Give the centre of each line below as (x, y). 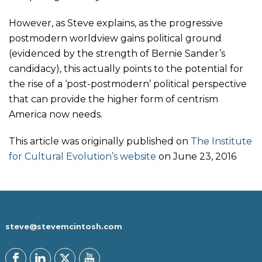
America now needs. (56, 114)
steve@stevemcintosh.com (63, 226)
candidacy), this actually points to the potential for (126, 69)
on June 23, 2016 (196, 156)
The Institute (221, 141)
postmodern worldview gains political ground (115, 38)
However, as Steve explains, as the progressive (116, 23)
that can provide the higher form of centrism (113, 99)
